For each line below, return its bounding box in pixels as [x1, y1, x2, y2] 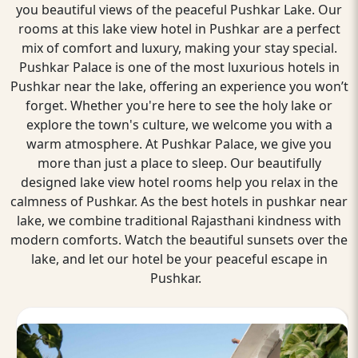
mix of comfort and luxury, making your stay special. [21, 39, 337, 57]
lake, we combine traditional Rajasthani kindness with [17, 212, 341, 229]
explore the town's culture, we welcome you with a [26, 116, 332, 133]
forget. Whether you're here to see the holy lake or [26, 97, 332, 114]
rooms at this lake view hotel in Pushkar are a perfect [18, 20, 340, 38]
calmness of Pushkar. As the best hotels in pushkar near [10, 193, 348, 210]
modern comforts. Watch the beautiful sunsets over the [10, 231, 348, 249]
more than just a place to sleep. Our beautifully [37, 154, 321, 172]
